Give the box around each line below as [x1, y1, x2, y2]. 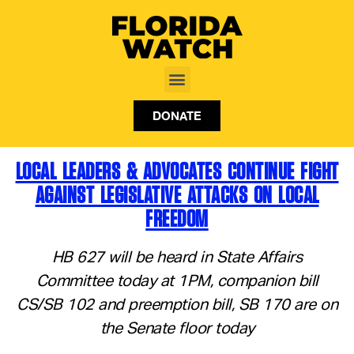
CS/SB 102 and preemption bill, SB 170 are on [17, 296, 337, 313]
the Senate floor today [100, 320, 254, 337]
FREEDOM [145, 203, 209, 232]
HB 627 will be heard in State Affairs [51, 249, 303, 265]
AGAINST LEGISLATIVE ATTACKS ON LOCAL [35, 179, 319, 209]
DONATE [153, 107, 201, 123]
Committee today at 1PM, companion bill [36, 273, 318, 289]
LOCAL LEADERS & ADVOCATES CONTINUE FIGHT [15, 156, 339, 185]
